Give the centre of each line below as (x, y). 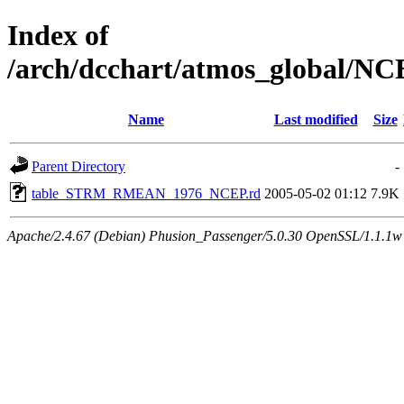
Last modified (316, 119)
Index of (58, 36)
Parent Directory (78, 166)
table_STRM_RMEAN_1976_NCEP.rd (146, 193)
